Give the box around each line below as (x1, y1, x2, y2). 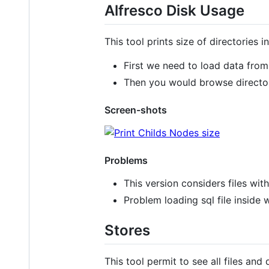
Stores (104, 221, 150, 239)
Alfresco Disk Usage (104, 1, 244, 19)
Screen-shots (104, 103, 167, 116)
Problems (104, 154, 148, 166)
